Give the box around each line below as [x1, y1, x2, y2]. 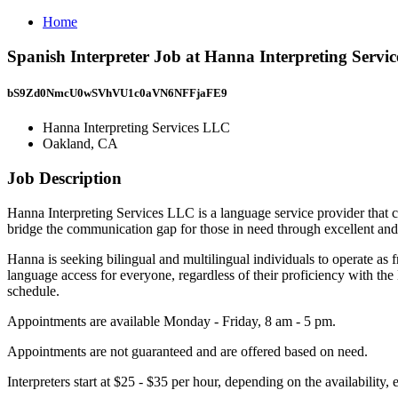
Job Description [7, 168, 122, 187]
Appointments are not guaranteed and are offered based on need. [7, 343, 368, 359]
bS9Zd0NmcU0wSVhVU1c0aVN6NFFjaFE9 [7, 85, 227, 99]
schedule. [7, 283, 60, 298]
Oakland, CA [43, 136, 118, 152]
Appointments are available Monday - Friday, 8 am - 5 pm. [7, 313, 336, 329]
